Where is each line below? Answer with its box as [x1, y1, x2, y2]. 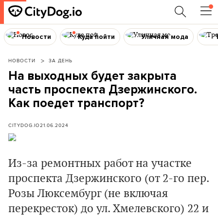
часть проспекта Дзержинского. [8, 82, 197, 97]
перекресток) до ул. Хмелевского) [8, 202, 187, 216]
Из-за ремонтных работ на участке [8, 157, 192, 170]
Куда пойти [77, 32, 115, 41]
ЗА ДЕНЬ [49, 57, 73, 64]
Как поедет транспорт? [8, 96, 145, 110]
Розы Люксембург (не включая [8, 187, 168, 200]
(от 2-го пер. [142, 172, 209, 185]
